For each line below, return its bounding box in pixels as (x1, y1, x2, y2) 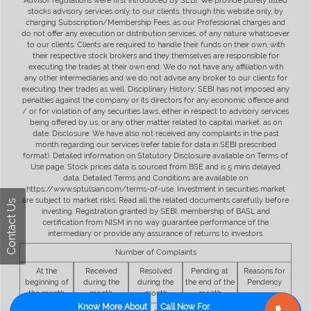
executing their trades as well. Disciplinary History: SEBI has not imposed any (22, 84, 289, 94)
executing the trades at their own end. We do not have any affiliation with (28, 62, 283, 72)
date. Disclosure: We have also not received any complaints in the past (32, 128, 279, 138)
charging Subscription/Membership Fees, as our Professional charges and (26, 17, 285, 27)
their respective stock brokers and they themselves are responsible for (32, 51, 279, 60)
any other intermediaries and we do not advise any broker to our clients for (24, 73, 287, 83)
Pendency (246, 277, 282, 287)
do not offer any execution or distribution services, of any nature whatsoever (22, 28, 289, 38)
